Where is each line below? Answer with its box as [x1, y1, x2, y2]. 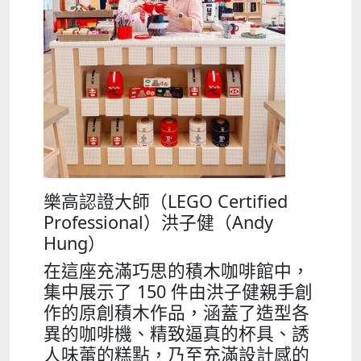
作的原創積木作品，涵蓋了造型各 [44, 301, 309, 325]
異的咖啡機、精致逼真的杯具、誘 [44, 322, 309, 346]
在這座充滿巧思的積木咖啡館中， [44, 259, 309, 283]
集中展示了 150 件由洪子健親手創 [44, 280, 313, 304]
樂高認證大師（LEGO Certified [44, 189, 288, 214]
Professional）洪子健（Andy [44, 210, 273, 234]
